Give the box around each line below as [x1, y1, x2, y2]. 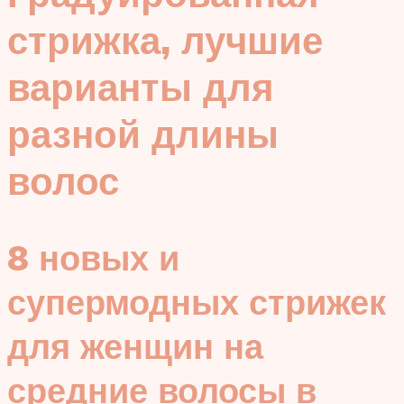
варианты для [7, 63, 274, 111]
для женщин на [7, 323, 263, 368]
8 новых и [7, 234, 179, 280]
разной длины [7, 110, 279, 158]
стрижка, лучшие [7, 16, 323, 64]
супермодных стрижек [7, 279, 386, 324]
